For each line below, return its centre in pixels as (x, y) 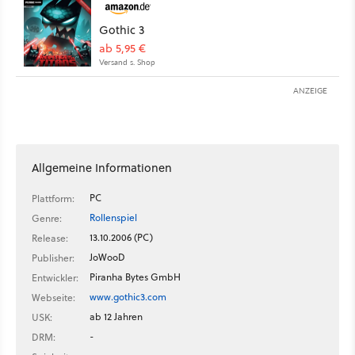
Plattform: (53, 199)
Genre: (47, 219)
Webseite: (53, 298)
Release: (50, 239)
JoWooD (107, 258)
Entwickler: (55, 278)
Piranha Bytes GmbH (135, 277)
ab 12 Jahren (116, 317)
